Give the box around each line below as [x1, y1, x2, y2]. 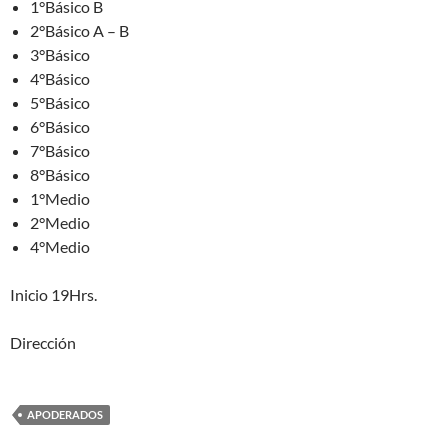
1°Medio [30, 189, 90, 208]
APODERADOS [27, 408, 103, 421]
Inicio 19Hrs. [10, 285, 97, 304]
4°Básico [30, 69, 90, 88]
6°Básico [30, 117, 90, 136]
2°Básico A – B [30, 21, 129, 40]
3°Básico [30, 45, 90, 64]
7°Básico [30, 141, 90, 160]
